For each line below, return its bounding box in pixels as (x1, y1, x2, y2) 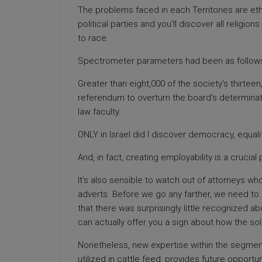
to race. (78, 33, 109, 43)
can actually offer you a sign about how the (78, 217, 250, 227)
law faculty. (78, 106, 121, 117)
